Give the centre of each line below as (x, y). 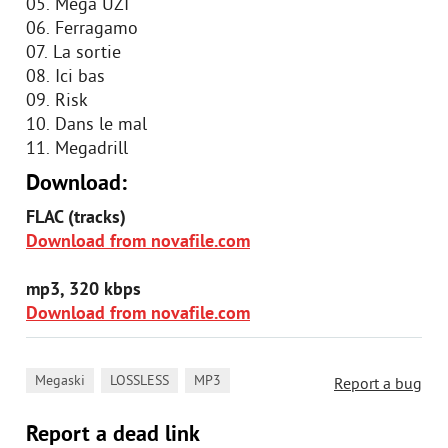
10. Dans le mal (86, 125)
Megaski (60, 381)
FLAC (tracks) (76, 218)
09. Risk (57, 101)
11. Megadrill (77, 149)
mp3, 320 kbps (83, 290)
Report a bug (378, 385)
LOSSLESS (139, 381)
